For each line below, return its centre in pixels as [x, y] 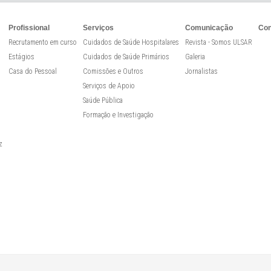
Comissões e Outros [113, 71]
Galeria [195, 57]
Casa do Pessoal [33, 71]
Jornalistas [201, 71]
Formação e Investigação [118, 115]
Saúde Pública [103, 100]
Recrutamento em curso [43, 42]
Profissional [29, 28]
